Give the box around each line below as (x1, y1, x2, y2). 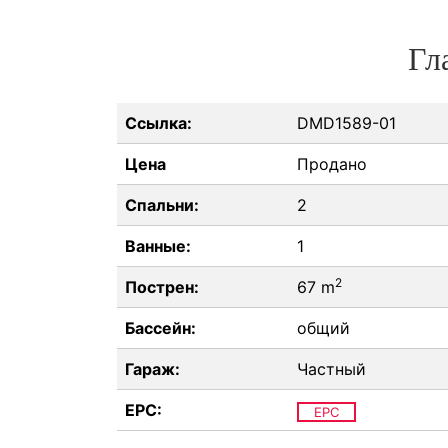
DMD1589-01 (297, 113, 396, 133)
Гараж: (125, 359, 180, 379)
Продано (297, 154, 367, 174)
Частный (297, 359, 366, 379)
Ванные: (125, 236, 191, 256)
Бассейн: (125, 318, 196, 338)
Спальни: (125, 195, 199, 215)
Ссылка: (125, 113, 192, 133)
